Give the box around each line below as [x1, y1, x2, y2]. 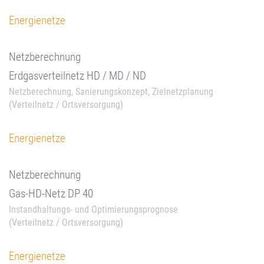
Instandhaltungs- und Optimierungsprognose [9, 204, 178, 215]
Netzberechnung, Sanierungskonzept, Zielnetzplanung [9, 86, 213, 97]
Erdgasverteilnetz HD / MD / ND [9, 69, 146, 82]
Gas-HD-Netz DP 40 [9, 187, 93, 200]
